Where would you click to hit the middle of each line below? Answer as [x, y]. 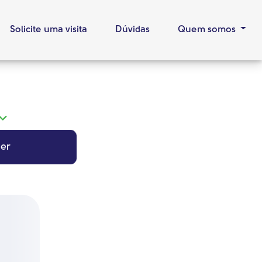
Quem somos [208, 30]
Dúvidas [133, 30]
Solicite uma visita [49, 30]
